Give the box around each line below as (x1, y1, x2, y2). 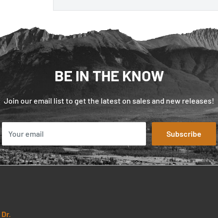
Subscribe (166, 129, 201, 138)
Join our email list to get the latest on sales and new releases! (4, 96, 214, 105)
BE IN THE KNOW (54, 66, 164, 84)
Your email (8, 129, 44, 138)
